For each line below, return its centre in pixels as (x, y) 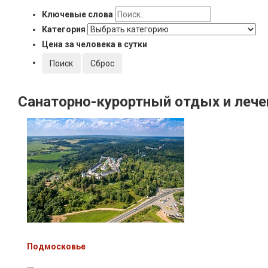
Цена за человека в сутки (95, 44)
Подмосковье (56, 246)
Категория (64, 29)
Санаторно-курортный (95, 101)
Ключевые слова (77, 14)
